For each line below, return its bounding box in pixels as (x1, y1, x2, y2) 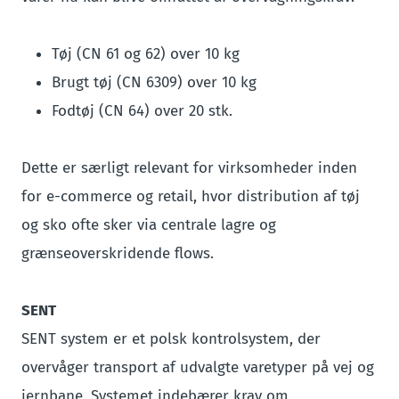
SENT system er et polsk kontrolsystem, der (21, 330, 321, 348)
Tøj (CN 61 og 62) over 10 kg (52, 45, 240, 63)
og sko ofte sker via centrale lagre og (21, 216, 276, 234)
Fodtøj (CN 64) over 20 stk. (52, 102, 232, 120)
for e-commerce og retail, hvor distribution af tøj (21, 187, 360, 206)
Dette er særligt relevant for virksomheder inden (21, 159, 357, 177)
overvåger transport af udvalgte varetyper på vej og (21, 358, 374, 377)
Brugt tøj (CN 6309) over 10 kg (52, 73, 256, 92)
